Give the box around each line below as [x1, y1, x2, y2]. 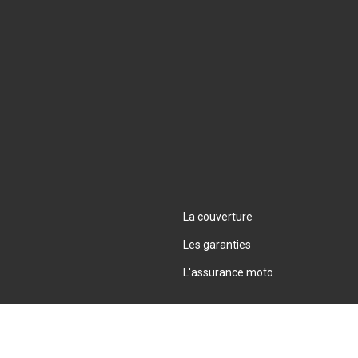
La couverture [183, 210, 253, 223]
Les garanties [183, 238, 251, 251]
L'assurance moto [183, 266, 273, 279]
